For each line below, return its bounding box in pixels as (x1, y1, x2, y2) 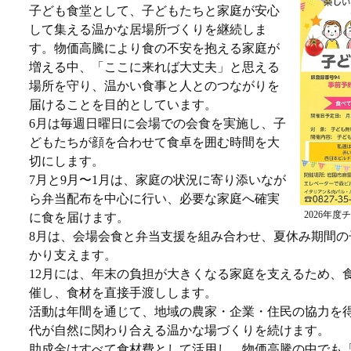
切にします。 (29, 154, 104, 168)
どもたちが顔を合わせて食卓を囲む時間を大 (29, 136, 280, 149)
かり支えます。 (29, 248, 117, 262)
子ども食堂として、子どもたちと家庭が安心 (29, 4, 280, 17)
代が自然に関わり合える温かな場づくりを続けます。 (29, 324, 330, 337)
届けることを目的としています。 (29, 98, 217, 111)
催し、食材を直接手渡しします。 (29, 286, 217, 299)
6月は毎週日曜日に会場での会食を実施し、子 (29, 117, 286, 130)
